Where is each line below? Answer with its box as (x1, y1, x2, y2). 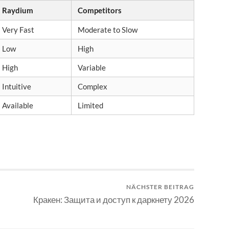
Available (2, 100, 33, 110)
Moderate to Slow (78, 25, 138, 34)
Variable (78, 62, 106, 72)
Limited (78, 100, 103, 110)
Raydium (2, 5, 33, 15)
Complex (78, 81, 107, 91)
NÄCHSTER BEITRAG (126, 183, 194, 191)
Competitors (78, 5, 122, 15)
